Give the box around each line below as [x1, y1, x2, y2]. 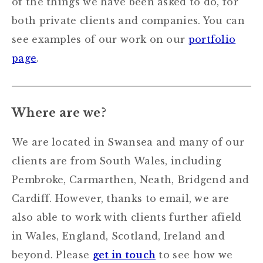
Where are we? [12, 106, 106, 120]
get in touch [92, 249, 156, 261]
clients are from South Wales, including [12, 155, 222, 167]
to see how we [156, 249, 233, 261]
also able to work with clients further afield [12, 211, 242, 223]
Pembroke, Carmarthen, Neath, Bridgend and [12, 174, 249, 186]
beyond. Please [12, 249, 93, 261]
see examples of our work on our [12, 33, 188, 45]
